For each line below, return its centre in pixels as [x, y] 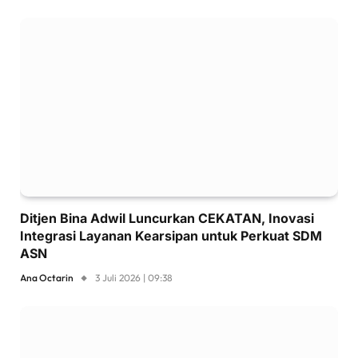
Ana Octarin [47, 277]
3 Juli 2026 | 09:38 [134, 277]
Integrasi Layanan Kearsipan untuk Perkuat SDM [171, 235]
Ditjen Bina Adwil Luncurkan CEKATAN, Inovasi [167, 218]
